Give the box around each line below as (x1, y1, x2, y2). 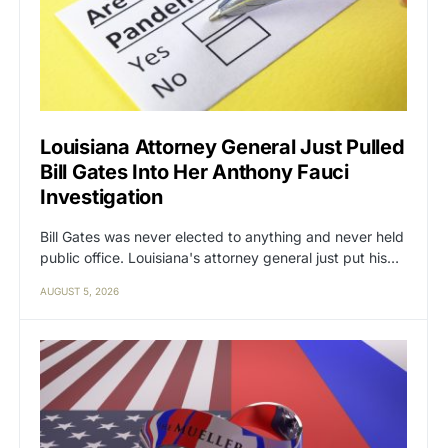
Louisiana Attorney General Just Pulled (40, 135, 405, 160)
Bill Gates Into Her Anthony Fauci (40, 160, 349, 185)
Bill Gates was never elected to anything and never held (40, 228, 404, 246)
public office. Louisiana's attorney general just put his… (40, 249, 399, 267)
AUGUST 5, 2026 (40, 285, 119, 298)
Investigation (40, 185, 163, 210)
